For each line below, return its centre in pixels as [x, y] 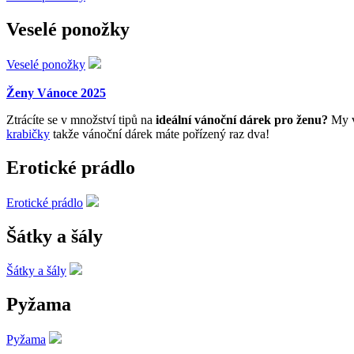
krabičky [28, 134]
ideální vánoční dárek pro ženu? [242, 119]
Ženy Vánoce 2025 [56, 92]
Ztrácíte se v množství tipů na [81, 119]
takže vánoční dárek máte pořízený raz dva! [160, 134]
